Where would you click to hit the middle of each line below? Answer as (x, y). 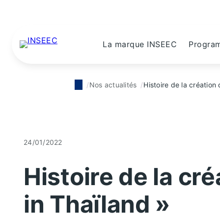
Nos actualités (113, 85)
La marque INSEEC (140, 44)
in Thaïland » (97, 204)
